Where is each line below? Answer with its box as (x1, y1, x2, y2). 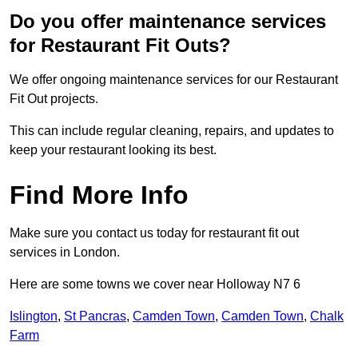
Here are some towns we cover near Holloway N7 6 (10, 277, 300, 292)
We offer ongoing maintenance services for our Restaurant (10, 73, 338, 87)
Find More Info (10, 181, 189, 210)
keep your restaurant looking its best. (10, 143, 217, 157)
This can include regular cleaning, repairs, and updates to (10, 124, 334, 138)
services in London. (10, 245, 120, 260)
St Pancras (64, 309, 126, 324)
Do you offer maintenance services (10, 10, 326, 33)
